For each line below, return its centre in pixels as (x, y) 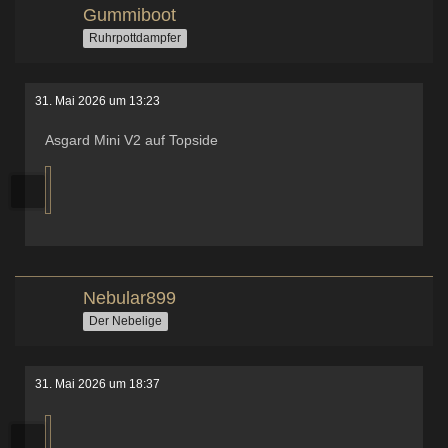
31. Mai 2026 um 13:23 (97, 101)
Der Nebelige (125, 320)
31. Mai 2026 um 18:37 (97, 384)
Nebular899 (129, 298)
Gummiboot (129, 15)
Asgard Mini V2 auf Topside (131, 140)
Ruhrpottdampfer (135, 37)
